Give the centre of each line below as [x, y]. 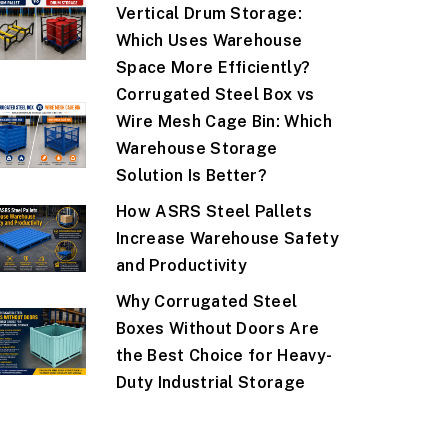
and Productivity [181, 265]
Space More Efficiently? [213, 67]
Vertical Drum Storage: [209, 13]
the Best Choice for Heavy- [224, 355]
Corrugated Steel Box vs [215, 94]
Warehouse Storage [196, 148]
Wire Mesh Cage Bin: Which [223, 121]
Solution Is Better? [191, 175]
